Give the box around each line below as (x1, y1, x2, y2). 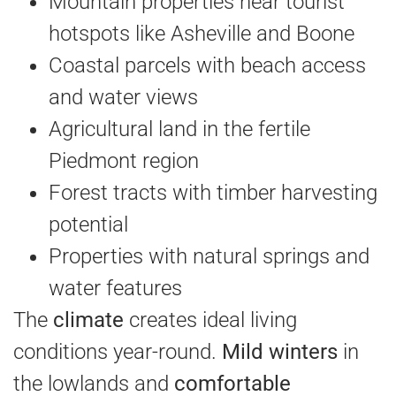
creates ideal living (124, 307, 297, 332)
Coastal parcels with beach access (49, 52, 366, 78)
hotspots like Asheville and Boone (49, 20, 354, 46)
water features (49, 275, 182, 301)
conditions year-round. (13, 339, 222, 364)
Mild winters (222, 339, 338, 364)
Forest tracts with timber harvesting (49, 179, 377, 205)
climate (53, 307, 124, 332)
